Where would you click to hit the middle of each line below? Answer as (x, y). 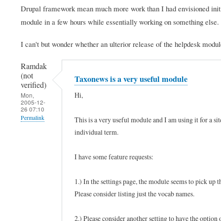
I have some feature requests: (114, 157)
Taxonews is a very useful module (131, 79)
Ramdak (34, 66)
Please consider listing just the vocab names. (134, 194)
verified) (34, 85)
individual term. (96, 132)
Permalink (33, 117)
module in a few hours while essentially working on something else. (120, 21)
